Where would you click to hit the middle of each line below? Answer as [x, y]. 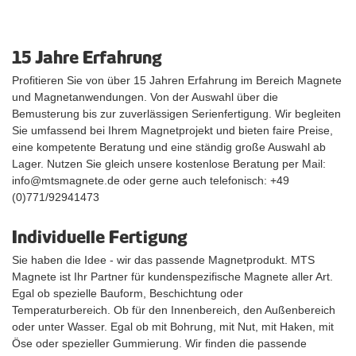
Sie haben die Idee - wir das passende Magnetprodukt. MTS [163, 260]
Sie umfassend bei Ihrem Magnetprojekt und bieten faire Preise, [172, 131]
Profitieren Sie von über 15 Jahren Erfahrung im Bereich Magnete [177, 81]
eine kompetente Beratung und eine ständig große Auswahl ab [169, 147]
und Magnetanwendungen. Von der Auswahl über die [145, 97]
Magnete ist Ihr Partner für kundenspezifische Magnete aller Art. [172, 277]
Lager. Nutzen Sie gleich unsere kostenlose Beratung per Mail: [169, 164]
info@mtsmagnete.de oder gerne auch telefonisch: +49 [151, 181]
